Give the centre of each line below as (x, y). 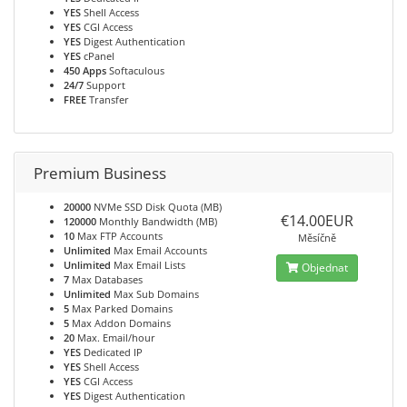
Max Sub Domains (155, 294)
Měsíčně (317, 238)
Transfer (108, 99)
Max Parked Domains (121, 308)
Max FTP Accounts (119, 236)
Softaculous (135, 70)
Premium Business (100, 173)
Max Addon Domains (120, 323)
